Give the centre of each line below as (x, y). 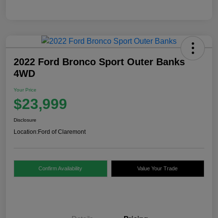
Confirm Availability (61, 168)
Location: (26, 132)
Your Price (25, 90)
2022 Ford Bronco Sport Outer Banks (99, 62)
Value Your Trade (158, 168)
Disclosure (25, 120)
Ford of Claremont (62, 132)
